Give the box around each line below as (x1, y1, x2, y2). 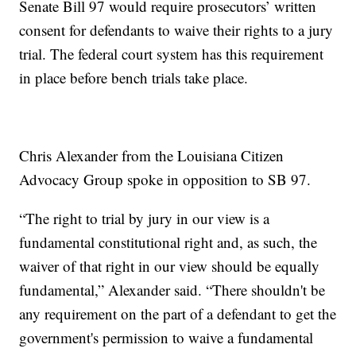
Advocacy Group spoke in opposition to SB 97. (19, 169, 311, 190)
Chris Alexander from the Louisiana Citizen (19, 145, 284, 166)
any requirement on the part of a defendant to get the (19, 304, 337, 324)
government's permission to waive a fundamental (19, 327, 314, 348)
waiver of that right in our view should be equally (19, 256, 320, 277)
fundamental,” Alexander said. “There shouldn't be (19, 280, 326, 300)
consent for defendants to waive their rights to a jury (19, 20, 334, 41)
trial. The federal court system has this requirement (19, 44, 324, 64)
